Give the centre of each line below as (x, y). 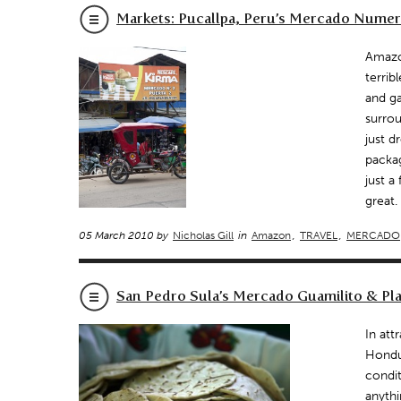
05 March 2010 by (125, 235)
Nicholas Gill (203, 235)
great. (381, 201)
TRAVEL (319, 235)
